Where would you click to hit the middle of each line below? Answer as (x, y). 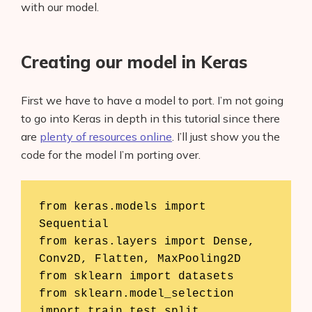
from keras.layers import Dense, (147, 241)
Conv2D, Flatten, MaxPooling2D (140, 259)
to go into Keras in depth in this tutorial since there (150, 118)
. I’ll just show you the (226, 136)
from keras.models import (122, 206)
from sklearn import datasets (136, 276)
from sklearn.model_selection (136, 294)
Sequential (73, 224)
